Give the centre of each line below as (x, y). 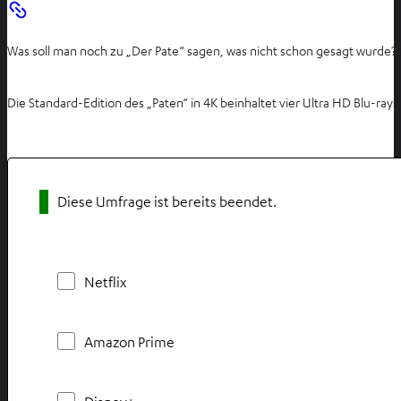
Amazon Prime (129, 341)
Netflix (105, 282)
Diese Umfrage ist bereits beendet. (167, 201)
